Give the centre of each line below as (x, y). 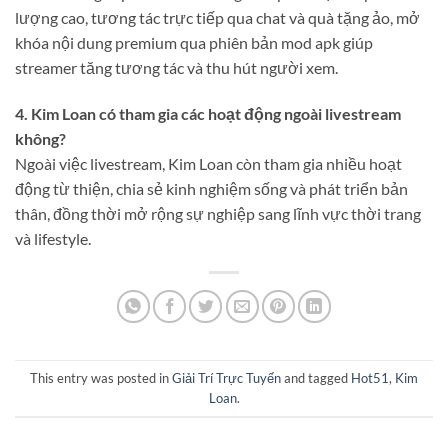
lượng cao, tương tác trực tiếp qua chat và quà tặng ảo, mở (217, 17)
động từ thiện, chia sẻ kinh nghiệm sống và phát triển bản (211, 188)
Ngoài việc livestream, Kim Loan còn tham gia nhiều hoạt (208, 163)
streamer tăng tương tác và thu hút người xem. (176, 67)
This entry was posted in (101, 377)
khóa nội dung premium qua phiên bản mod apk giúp (194, 42)
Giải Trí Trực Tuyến (226, 377)
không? (40, 138)
